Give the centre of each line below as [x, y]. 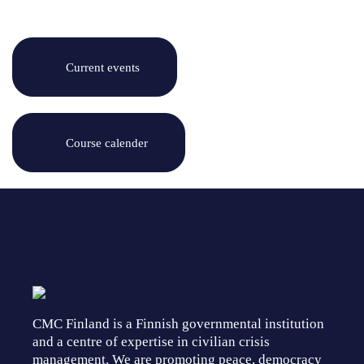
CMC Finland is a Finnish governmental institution [178, 323]
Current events [103, 67]
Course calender [107, 142]
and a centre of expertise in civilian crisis [151, 341]
